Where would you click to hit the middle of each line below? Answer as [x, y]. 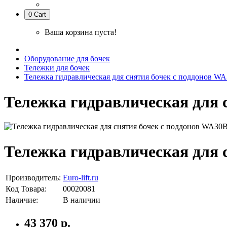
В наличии [82, 200]
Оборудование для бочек [67, 59]
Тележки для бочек [57, 68]
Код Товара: [26, 189]
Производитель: [33, 178]
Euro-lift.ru [81, 178]
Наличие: [22, 200]
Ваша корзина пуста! [81, 32]
